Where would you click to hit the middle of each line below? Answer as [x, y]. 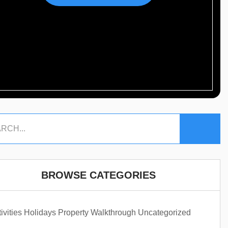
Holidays [40, 212]
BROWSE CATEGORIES [98, 175]
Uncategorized [164, 212]
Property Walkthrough [97, 212]
